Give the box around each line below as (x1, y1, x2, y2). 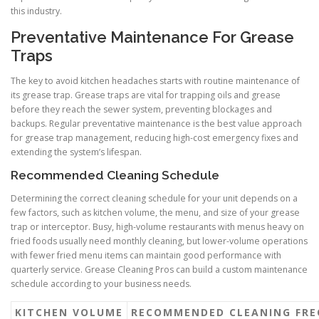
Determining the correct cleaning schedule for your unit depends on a (11, 192, 298, 205)
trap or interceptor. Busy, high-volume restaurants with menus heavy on (11, 221, 304, 234)
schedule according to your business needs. (11, 278, 192, 291)
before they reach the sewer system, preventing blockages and (11, 103, 272, 116)
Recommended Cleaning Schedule (11, 168, 219, 183)
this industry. (11, 4, 62, 17)
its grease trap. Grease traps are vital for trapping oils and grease (11, 89, 281, 102)
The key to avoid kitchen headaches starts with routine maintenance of (11, 75, 300, 88)
